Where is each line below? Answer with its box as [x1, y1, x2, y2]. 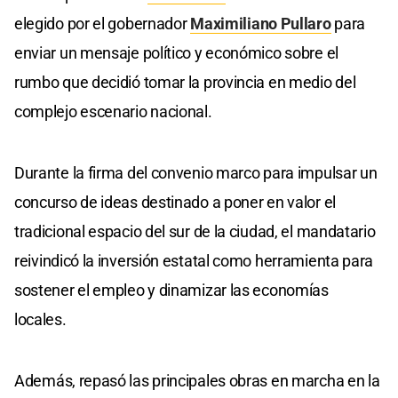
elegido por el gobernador [14, 14, 191, 34]
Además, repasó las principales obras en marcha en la [14, 371, 380, 391]
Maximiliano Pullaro [190, 14, 331, 34]
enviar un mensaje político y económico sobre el [14, 44, 338, 63]
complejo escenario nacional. [14, 102, 212, 122]
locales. [14, 310, 67, 330]
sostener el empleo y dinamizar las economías [14, 281, 329, 300]
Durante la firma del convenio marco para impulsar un [14, 163, 378, 183]
